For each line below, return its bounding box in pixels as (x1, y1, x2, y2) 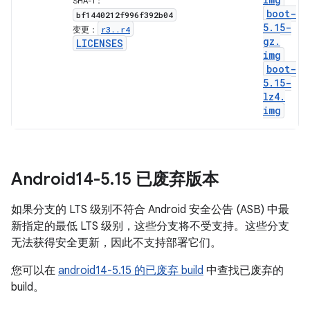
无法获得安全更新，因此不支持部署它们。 (11, 236, 221, 250)
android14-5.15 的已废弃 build (58, 264, 203, 277)
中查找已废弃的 (203, 264, 284, 277)
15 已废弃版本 (114, 169, 219, 190)
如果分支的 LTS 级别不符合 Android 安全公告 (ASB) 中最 (11, 203, 289, 217)
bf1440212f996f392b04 (76, 10, 173, 20)
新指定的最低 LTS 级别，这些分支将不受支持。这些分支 (11, 219, 289, 233)
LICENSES (76, 37, 123, 50)
